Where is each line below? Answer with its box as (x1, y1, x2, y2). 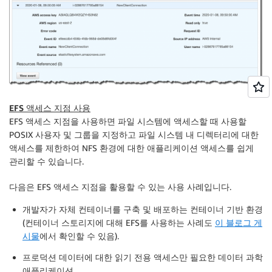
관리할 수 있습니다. (9, 155, 84, 166)
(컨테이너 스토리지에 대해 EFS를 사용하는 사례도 (22, 217, 215, 228)
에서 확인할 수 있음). (39, 230, 119, 241)
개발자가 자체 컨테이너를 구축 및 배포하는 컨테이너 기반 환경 (22, 203, 263, 214)
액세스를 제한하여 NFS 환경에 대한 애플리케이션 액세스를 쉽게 (9, 142, 254, 153)
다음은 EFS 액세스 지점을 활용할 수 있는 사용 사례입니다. (9, 181, 231, 192)
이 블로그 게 (215, 217, 262, 228)
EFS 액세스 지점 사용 (9, 102, 90, 113)
